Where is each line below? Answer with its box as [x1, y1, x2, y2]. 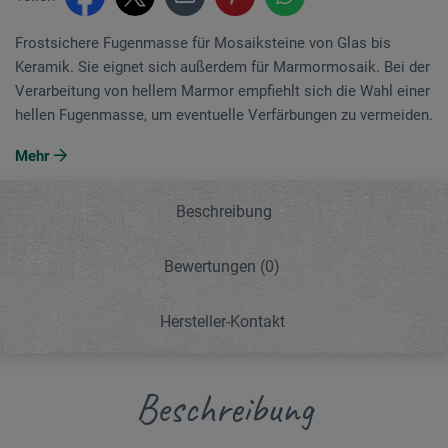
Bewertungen [164, 256, 260, 276]
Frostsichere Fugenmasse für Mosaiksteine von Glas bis [15, 33, 391, 52]
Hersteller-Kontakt [159, 311, 285, 331]
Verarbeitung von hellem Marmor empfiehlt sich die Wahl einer [15, 81, 430, 100]
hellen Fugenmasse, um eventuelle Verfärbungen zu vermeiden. [15, 105, 433, 124]
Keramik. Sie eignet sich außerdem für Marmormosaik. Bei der [15, 57, 430, 76]
